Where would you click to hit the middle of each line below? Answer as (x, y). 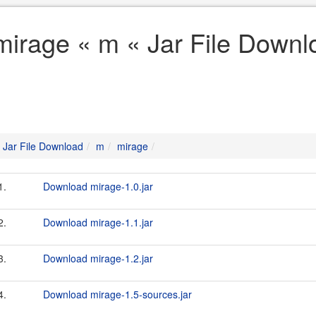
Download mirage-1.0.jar (98, 186)
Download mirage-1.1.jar (98, 222)
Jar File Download (43, 146)
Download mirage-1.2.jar (98, 258)
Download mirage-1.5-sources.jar (117, 294)
